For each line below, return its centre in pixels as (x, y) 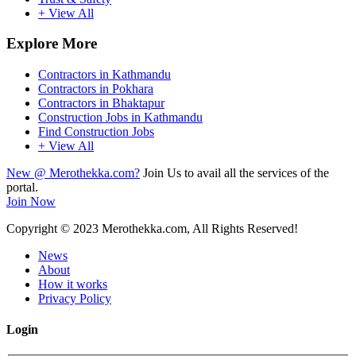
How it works (73, 284)
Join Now (31, 202)
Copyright (33, 229)
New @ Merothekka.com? (73, 173)
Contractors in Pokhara (96, 89)
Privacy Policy (75, 299)
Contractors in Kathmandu (104, 75)
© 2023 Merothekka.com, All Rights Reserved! (179, 229)
